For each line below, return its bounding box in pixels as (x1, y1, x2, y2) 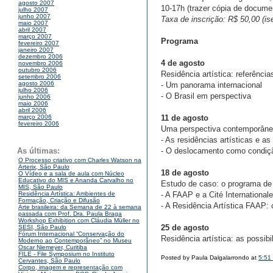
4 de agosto (161, 58, 205, 68)
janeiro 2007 (18, 46, 54, 54)
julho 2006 (18, 87, 48, 94)
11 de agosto (161, 113, 208, 123)
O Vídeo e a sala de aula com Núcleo (18, 170, 124, 177)
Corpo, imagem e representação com (18, 264, 122, 271)
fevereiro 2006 (18, 120, 59, 127)
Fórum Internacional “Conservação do (18, 230, 124, 238)
